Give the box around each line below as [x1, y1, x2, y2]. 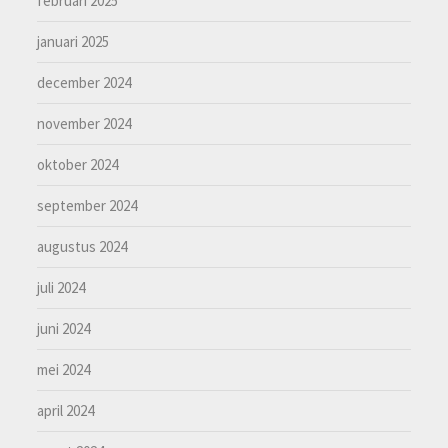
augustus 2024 [37, 237, 128, 257]
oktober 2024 [37, 155, 119, 175]
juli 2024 [37, 278, 86, 298]
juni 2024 [37, 319, 91, 339]
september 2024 [37, 196, 138, 216]
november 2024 [37, 114, 132, 134]
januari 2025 [37, 32, 110, 52]
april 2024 [37, 401, 95, 421]
